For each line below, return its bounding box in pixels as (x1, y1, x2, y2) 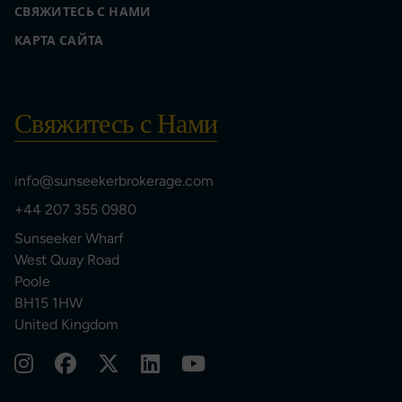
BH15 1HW (14, 294, 83, 312)
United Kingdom (14, 316, 118, 334)
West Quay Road (14, 251, 119, 269)
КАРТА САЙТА (14, 33, 104, 49)
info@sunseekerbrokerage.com (14, 172, 214, 190)
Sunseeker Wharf (14, 230, 124, 248)
